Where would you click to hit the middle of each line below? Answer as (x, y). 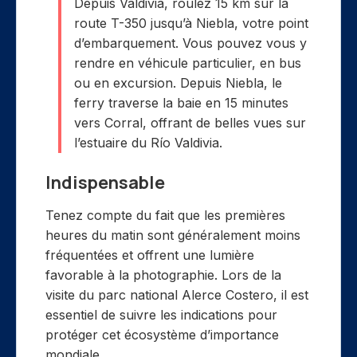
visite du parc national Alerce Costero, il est (177, 294)
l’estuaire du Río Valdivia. (148, 142)
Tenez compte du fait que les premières (165, 215)
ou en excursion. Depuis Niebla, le (178, 82)
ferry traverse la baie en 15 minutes (181, 102)
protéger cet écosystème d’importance (162, 334)
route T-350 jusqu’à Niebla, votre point (191, 23)
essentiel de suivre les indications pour (161, 314)
